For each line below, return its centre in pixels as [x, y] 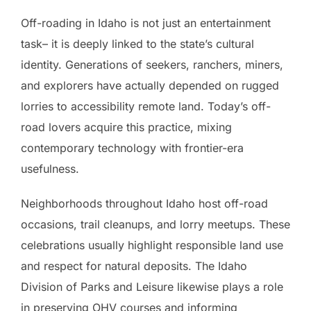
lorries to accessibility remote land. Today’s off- [146, 107]
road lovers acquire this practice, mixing [126, 127]
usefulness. [50, 169]
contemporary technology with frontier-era [132, 148]
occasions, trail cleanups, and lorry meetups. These [155, 225]
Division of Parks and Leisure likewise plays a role [152, 287]
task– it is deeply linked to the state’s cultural [137, 44]
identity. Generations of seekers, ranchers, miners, [152, 65]
